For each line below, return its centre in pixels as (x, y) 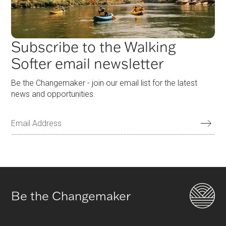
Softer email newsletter (88, 63)
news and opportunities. (53, 94)
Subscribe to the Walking (94, 47)
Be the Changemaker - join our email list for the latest (104, 83)
